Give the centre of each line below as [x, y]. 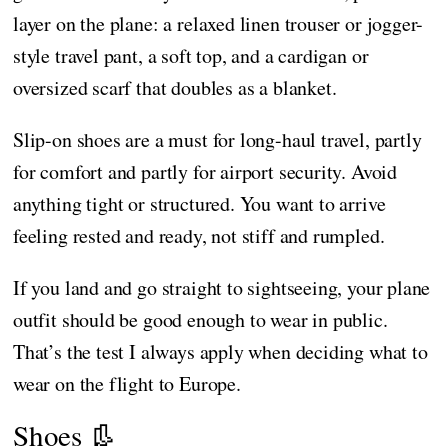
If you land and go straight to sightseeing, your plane [222, 287]
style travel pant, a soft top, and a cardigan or [191, 55]
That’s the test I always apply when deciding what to [220, 351]
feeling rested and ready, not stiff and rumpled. [199, 235]
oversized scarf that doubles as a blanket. [175, 87]
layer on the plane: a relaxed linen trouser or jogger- [218, 23]
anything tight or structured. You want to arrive [199, 203]
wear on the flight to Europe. [127, 383]
